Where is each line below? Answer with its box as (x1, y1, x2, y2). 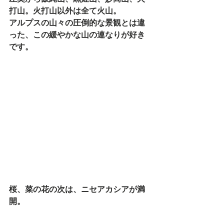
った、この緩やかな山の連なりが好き (9, 30, 145, 39)
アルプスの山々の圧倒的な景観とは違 (9, 18, 145, 27)
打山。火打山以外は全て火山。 (9, 6, 121, 15)
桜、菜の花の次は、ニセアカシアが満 (9, 185, 145, 193)
